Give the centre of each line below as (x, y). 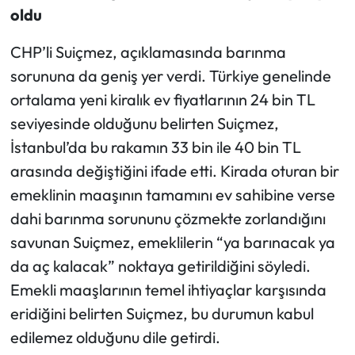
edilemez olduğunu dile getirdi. (115, 338)
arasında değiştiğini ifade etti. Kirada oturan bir (174, 171)
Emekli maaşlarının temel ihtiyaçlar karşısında (168, 290)
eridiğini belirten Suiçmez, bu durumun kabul (162, 314)
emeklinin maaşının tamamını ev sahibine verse (172, 195)
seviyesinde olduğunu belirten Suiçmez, (144, 124)
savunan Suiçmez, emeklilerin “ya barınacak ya (172, 242)
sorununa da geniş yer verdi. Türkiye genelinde (170, 76)
